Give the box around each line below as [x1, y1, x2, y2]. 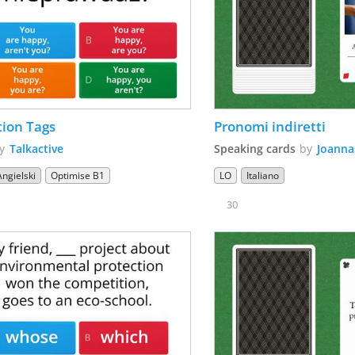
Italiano [246, 169, 280, 183]
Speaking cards [214, 141, 296, 157]
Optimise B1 [51, 169, 105, 183]
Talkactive [10, 141, 64, 157]
